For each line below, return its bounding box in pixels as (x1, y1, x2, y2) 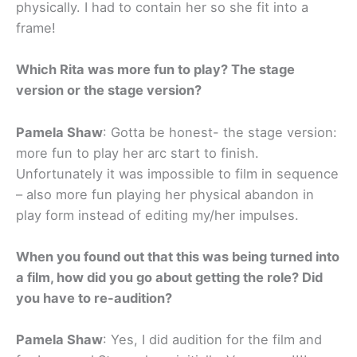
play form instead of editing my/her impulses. (16, 206, 299, 223)
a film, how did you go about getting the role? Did (16, 269, 323, 285)
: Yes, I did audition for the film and (103, 331, 322, 348)
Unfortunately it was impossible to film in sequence (16, 165, 339, 182)
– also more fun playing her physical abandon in (16, 186, 314, 202)
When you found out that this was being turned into (16, 248, 339, 265)
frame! (16, 20, 56, 37)
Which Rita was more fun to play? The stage (16, 61, 295, 78)
